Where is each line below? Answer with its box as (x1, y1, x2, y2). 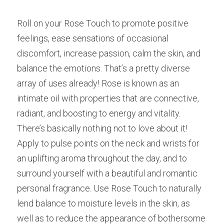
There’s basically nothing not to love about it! (17, 123, 187, 133)
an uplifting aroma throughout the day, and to (17, 153, 187, 163)
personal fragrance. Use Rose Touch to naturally (17, 183, 201, 193)
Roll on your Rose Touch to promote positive (17, 18, 188, 28)
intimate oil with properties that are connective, (17, 93, 199, 103)
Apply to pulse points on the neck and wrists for (17, 138, 199, 148)
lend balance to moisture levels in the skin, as (17, 198, 190, 208)
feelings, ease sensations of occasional (17, 33, 168, 43)
